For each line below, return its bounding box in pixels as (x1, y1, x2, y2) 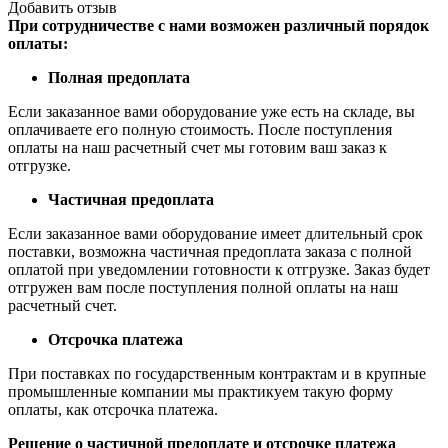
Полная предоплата (48, 68, 190, 86)
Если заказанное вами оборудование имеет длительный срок (8, 224, 423, 242)
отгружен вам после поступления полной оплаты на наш (8, 278, 398, 296)
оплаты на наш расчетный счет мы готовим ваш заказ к (8, 138, 387, 156)
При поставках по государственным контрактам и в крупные (8, 364, 426, 382)
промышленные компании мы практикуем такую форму (8, 382, 393, 400)
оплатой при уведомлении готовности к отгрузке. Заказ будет (8, 260, 430, 278)
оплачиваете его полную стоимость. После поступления (8, 120, 392, 138)
